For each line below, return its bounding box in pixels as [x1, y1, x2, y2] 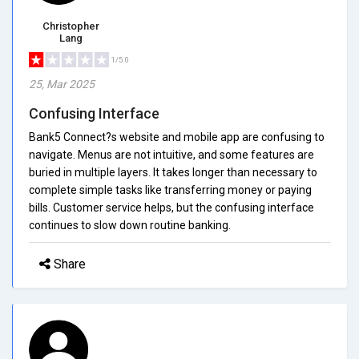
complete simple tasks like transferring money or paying [29, 183, 312, 196]
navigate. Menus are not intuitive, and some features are [29, 147, 314, 161]
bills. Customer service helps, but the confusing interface [29, 200, 314, 214]
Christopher [42, 19, 99, 32]
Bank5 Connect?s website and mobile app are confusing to [29, 130, 325, 143]
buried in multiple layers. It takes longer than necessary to [29, 165, 317, 179]
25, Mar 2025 [29, 77, 95, 91]
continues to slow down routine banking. [29, 218, 231, 232]
